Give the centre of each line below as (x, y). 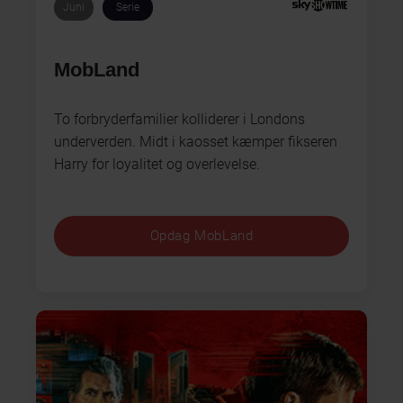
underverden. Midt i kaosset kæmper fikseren (196, 141)
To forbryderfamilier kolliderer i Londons (179, 119)
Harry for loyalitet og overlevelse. (157, 164)
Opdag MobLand (201, 236)
